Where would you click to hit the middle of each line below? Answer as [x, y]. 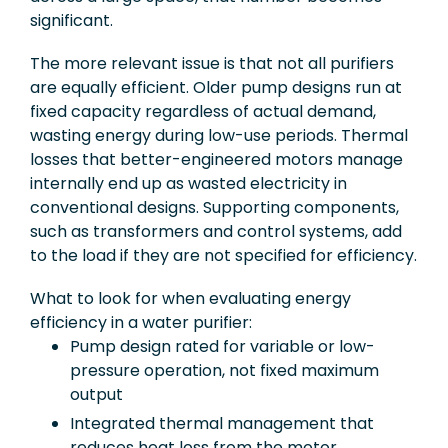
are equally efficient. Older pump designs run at [216, 87]
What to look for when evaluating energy [190, 299]
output [96, 395]
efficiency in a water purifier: [141, 323]
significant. [71, 20]
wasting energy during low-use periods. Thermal [219, 135]
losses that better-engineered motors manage [216, 159]
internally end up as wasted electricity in [188, 183]
